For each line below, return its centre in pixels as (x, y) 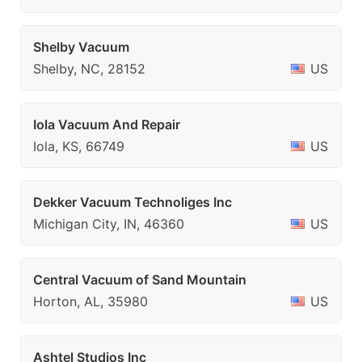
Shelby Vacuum (81, 47)
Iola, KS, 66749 (79, 146)
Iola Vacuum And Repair (107, 124)
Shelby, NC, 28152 (89, 69)
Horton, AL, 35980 (90, 301)
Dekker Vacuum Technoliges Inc (133, 202)
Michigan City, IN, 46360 (109, 224)
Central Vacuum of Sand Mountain (140, 280)
